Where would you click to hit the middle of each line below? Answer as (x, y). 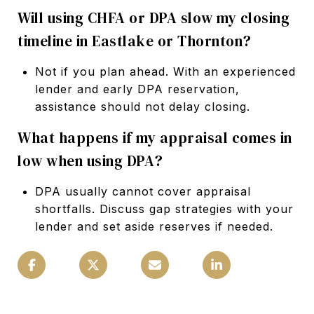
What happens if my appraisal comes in (155, 137)
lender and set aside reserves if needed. (154, 226)
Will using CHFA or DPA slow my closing (153, 18)
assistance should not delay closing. (142, 106)
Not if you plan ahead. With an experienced (165, 71)
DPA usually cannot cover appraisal (143, 191)
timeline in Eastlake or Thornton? (135, 41)
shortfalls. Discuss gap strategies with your (164, 209)
